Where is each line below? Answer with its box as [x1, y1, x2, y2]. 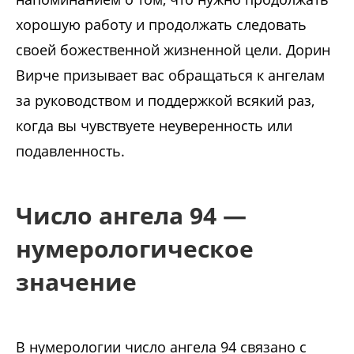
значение [16, 265, 137, 299]
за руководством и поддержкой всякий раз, [16, 91, 314, 111]
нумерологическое [16, 232, 254, 265]
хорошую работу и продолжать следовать [16, 15, 307, 35]
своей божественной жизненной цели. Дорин [16, 40, 330, 60]
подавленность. [16, 141, 125, 161]
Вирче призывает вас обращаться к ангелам [16, 66, 325, 85]
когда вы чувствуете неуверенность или [16, 116, 292, 136]
